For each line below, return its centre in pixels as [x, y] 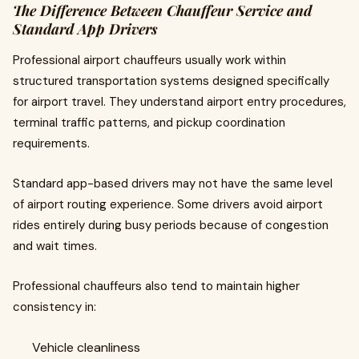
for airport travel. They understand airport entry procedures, [179, 102]
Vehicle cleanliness [86, 347]
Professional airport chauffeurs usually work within [149, 60]
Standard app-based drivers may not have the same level [173, 184]
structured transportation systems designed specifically [171, 81]
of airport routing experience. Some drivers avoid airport [168, 204]
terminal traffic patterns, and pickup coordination [149, 123]
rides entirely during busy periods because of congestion [171, 225]
